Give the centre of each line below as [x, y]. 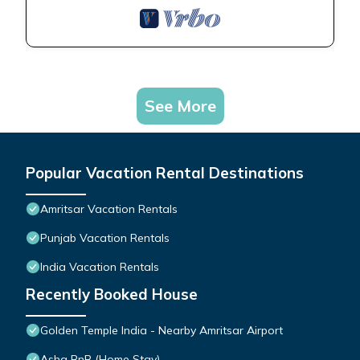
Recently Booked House [112, 295]
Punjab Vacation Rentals [105, 238]
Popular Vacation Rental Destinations [165, 173]
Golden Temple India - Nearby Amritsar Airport [162, 331]
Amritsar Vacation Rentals [109, 209]
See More [180, 106]
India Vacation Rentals [100, 267]
